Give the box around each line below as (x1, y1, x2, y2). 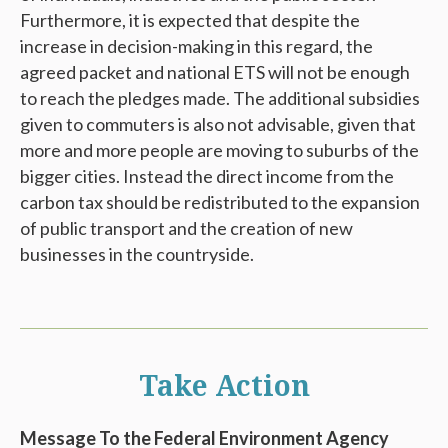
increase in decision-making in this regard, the (20, 34, 373, 57)
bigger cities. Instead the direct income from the (20, 164, 394, 187)
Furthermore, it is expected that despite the (20, 8, 360, 31)
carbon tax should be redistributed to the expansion (20, 190, 420, 213)
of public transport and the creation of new (20, 216, 353, 239)
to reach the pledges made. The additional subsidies (20, 86, 420, 109)
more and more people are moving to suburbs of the (20, 138, 419, 161)
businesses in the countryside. (20, 242, 254, 265)
